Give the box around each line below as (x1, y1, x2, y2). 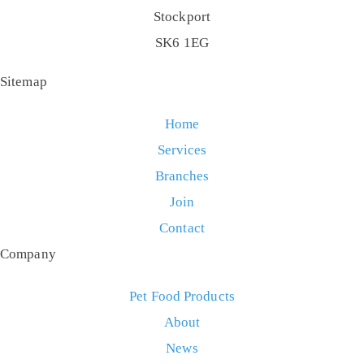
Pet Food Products (129, 288, 235, 305)
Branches (154, 168, 210, 184)
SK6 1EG (155, 35, 209, 51)
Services (157, 142, 207, 158)
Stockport (154, 9, 210, 25)
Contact (159, 220, 205, 236)
